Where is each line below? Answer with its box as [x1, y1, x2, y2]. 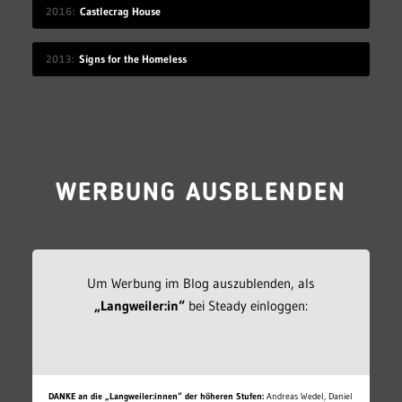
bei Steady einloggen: [184, 296, 308, 314]
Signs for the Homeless [78, 51, 187, 66]
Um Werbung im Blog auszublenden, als [86, 274, 315, 292]
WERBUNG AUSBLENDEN [55, 180, 346, 206]
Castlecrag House [79, 4, 161, 18]
